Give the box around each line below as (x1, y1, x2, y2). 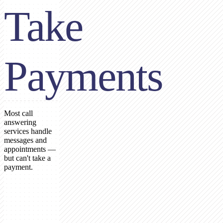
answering (4, 118, 36, 127)
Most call (4, 109, 33, 118)
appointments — (4, 145, 56, 154)
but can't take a (4, 154, 51, 163)
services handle (4, 127, 52, 136)
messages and (4, 136, 47, 145)
